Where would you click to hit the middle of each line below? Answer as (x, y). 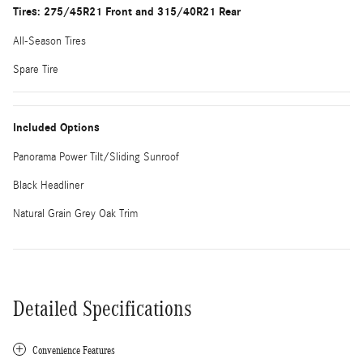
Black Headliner (48, 185)
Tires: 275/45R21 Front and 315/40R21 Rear (127, 11)
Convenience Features (74, 350)
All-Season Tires (49, 41)
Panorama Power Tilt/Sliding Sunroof (96, 157)
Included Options (56, 127)
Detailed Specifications (102, 308)
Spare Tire (36, 69)
